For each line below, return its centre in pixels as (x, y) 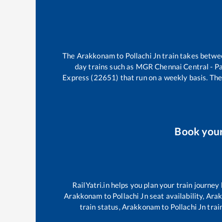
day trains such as (105, 66)
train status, (101, 207)
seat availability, (177, 196)
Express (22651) (91, 77)
